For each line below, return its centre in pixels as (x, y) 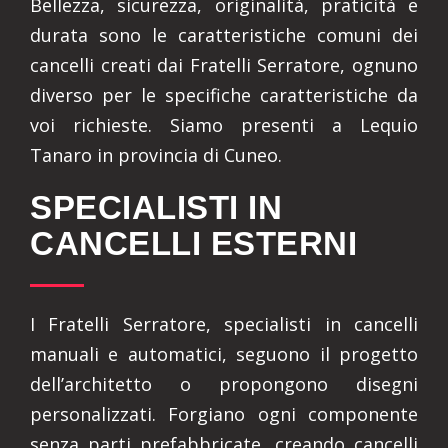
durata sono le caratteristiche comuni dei (224, 35)
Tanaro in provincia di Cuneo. (156, 155)
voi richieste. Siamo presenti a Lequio (224, 125)
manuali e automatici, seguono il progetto (224, 354)
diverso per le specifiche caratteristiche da (224, 95)
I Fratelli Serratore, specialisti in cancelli (224, 324)
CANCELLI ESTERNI (193, 243)
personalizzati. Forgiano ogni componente (224, 414)
